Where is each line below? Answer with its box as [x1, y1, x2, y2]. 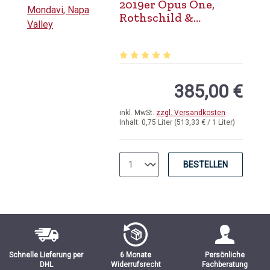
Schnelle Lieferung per [9, 251, 84, 259]
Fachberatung [201, 260, 248, 269]
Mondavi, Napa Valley [119, 24, 240, 38]
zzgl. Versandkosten [156, 108, 226, 117]
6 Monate [120, 251, 152, 259]
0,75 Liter [142, 118, 175, 127]
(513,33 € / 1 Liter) [174, 118, 236, 127]
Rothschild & [119, 10, 194, 25]
